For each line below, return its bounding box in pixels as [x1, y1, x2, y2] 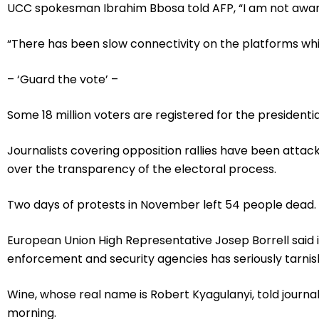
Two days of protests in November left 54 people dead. [7, 197, 316, 214]
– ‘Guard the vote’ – [7, 71, 118, 88]
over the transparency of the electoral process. [7, 161, 276, 178]
